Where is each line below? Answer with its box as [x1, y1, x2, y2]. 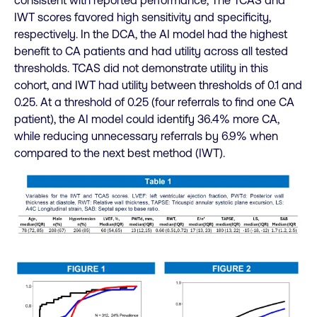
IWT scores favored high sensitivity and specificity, [14, 11, 271, 24]
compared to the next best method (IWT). [14, 146, 225, 160]
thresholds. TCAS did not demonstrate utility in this [14, 62, 268, 75]
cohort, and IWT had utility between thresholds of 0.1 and [14, 79, 302, 92]
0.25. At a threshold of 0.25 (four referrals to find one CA [14, 96, 294, 109]
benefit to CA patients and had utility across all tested [14, 45, 288, 58]
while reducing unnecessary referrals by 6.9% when [14, 129, 278, 143]
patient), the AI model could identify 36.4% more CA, [14, 113, 279, 126]
